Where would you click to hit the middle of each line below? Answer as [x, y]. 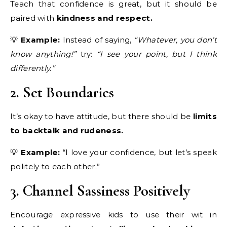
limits [205, 116]
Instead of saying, [97, 40]
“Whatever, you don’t [175, 40]
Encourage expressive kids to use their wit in [113, 214]
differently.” [32, 68]
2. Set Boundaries [62, 92]
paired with [33, 18]
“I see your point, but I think [157, 54]
